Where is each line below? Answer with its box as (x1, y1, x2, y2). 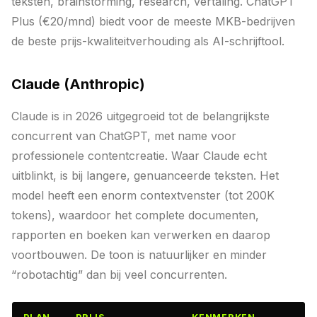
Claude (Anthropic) (11, 76, 145, 93)
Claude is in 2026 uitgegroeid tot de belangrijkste (11, 109, 270, 123)
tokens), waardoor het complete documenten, (11, 208, 259, 222)
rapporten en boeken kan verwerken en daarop (11, 228, 270, 242)
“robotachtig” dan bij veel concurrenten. (11, 267, 227, 282)
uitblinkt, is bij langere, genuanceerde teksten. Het (11, 168, 279, 183)
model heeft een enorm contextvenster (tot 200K (11, 188, 275, 202)
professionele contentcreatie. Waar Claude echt (11, 149, 267, 163)
